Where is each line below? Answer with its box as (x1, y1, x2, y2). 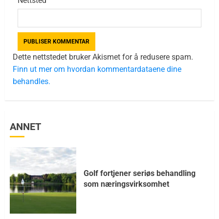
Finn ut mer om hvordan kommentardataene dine (13, 64, 181, 74)
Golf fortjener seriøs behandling (84, 169, 196, 178)
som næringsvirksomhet (84, 179, 169, 189)
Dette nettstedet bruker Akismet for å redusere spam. (13, 52, 193, 62)
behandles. (13, 76, 50, 86)
